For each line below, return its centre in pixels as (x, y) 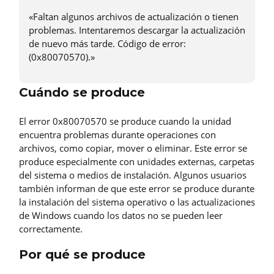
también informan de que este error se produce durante (137, 189)
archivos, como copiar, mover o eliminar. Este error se (133, 148)
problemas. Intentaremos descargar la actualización (137, 30)
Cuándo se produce (82, 93)
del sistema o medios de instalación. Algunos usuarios (133, 175)
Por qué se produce (82, 255)
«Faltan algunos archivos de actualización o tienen (134, 17)
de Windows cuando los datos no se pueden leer (121, 216)
